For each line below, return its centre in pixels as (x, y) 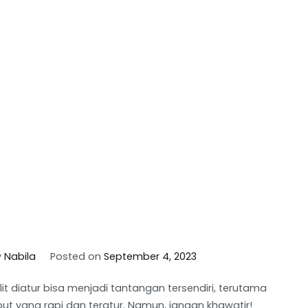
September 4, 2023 (151, 256)
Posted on (77, 256)
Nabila (20, 256)
